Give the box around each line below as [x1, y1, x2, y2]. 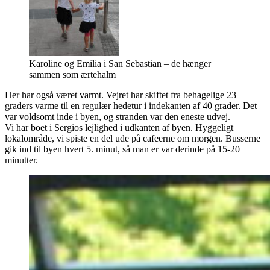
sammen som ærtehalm [29, 69, 116, 80]
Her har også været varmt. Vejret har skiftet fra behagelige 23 [5, 90, 236, 100]
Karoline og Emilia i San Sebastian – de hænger [29, 58, 211, 69]
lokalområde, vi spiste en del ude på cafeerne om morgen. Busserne [5, 133, 260, 143]
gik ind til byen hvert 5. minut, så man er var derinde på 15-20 [5, 144, 240, 154]
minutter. [5, 155, 38, 165]
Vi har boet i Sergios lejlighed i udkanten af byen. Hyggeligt [5, 122, 233, 133]
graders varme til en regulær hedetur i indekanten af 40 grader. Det [5, 101, 257, 111]
